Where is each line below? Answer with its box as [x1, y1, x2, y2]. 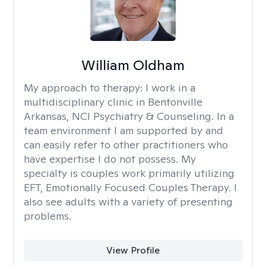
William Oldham [81, 56, 185, 74]
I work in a [145, 81, 195, 94]
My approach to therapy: [24, 81, 145, 94]
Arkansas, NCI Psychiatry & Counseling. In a [24, 109, 234, 123]
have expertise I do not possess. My [24, 152, 196, 166]
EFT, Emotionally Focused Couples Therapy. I [24, 180, 237, 194]
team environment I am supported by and [24, 123, 223, 137]
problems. [24, 209, 71, 223]
